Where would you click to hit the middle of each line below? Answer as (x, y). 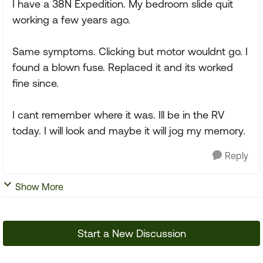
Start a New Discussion (131, 234)
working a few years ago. (71, 20)
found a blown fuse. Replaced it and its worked (123, 68)
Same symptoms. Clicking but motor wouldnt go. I (130, 52)
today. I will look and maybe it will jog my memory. (129, 131)
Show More (39, 187)
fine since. (36, 83)
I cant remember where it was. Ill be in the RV (118, 115)
